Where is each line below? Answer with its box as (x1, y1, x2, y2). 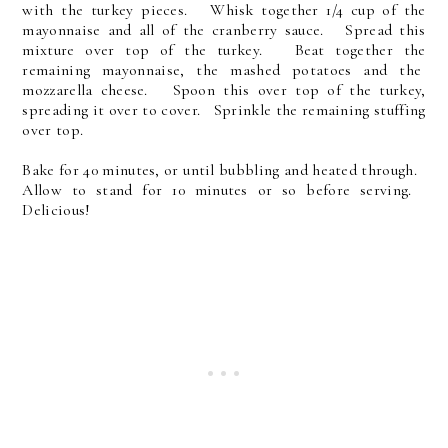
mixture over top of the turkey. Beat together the (22, 39, 426, 60)
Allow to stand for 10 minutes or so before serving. (22, 179, 426, 200)
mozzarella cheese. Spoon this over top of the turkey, (22, 79, 426, 100)
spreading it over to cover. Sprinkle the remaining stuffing (22, 99, 426, 120)
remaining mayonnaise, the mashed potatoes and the (22, 59, 426, 80)
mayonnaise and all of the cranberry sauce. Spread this (22, 19, 426, 40)
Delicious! (22, 199, 91, 220)
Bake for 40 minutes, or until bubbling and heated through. (22, 159, 426, 180)
